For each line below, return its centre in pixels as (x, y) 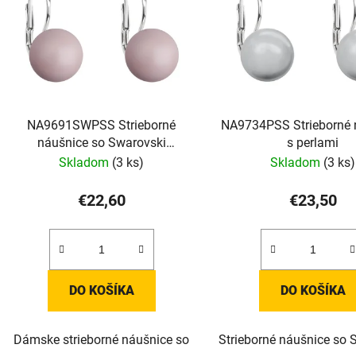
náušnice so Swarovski (101, 143)
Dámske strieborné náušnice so (102, 340)
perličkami (102, 161)
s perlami (313, 143)
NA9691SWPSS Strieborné (102, 126)
